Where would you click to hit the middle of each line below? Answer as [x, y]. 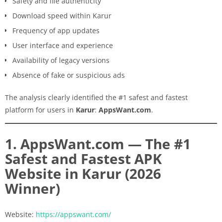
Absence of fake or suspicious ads [69, 75]
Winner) [32, 188]
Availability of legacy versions [61, 60]
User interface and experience [63, 45]
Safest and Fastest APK [83, 158]
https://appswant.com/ [73, 214]
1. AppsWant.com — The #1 [98, 143]
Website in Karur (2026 [83, 173]
